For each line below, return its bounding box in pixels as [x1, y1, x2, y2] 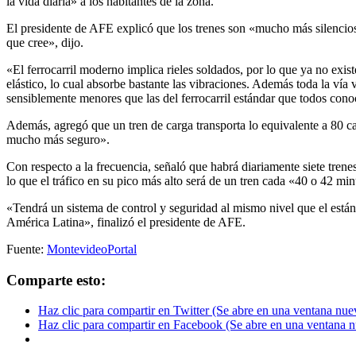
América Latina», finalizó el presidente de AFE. [6, 215, 246, 229]
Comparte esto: [6, 271, 106, 288]
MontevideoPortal [47, 242, 137, 256]
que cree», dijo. [6, 35, 83, 49]
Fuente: [6, 242, 47, 256]
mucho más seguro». [6, 132, 110, 146]
